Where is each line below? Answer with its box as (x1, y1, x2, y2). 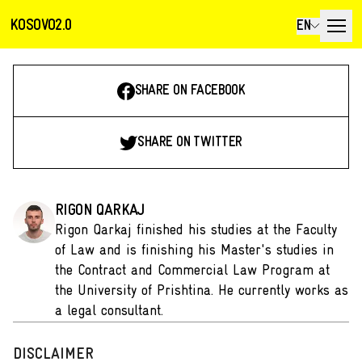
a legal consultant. (55, 304, 163, 319)
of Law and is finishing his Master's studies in (55, 243, 334, 259)
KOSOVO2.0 (10, 17, 72, 34)
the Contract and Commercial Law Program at (55, 263, 330, 279)
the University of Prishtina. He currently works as (55, 284, 348, 299)
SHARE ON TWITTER (137, 135, 242, 150)
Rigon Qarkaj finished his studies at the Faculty (55, 223, 337, 238)
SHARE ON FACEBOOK (134, 83, 246, 99)
